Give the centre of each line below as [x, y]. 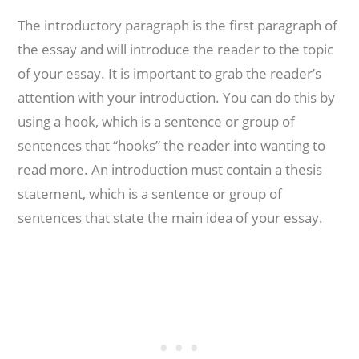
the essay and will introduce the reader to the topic [176, 49]
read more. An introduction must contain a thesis [170, 169]
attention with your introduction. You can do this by [177, 97]
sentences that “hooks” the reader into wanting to [172, 145]
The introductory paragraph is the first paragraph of [178, 25]
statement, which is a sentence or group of [150, 194]
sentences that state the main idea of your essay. [171, 218]
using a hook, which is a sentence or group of [157, 121]
